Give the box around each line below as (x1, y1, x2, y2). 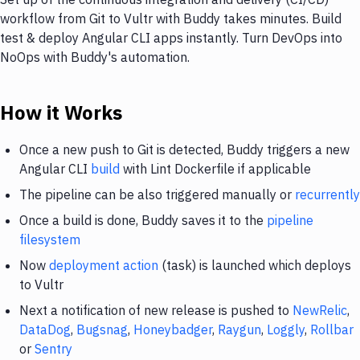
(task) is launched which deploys (158, 256, 351, 273)
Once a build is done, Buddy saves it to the (19, 211, 267, 228)
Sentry (35, 340, 72, 357)
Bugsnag (76, 321, 128, 337)
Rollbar (310, 321, 354, 337)
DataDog (19, 321, 71, 337)
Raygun (218, 321, 261, 337)
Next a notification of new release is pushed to (19, 301, 292, 318)
